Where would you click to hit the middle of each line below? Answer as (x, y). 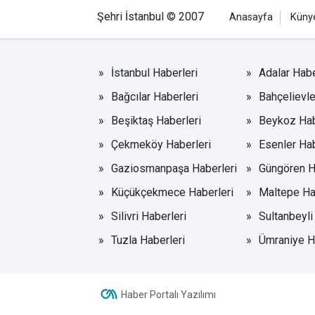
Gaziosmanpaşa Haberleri (174, 168)
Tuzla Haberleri (148, 240)
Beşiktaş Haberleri (156, 120)
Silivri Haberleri (149, 216)
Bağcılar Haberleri (155, 96)
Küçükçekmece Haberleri (172, 192)
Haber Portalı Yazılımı (168, 294)
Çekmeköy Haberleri (161, 144)
